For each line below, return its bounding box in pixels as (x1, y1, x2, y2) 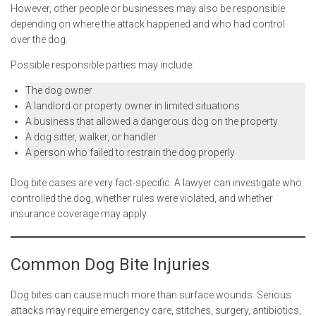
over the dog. (11, 33, 68, 45)
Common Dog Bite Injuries (11, 254, 209, 274)
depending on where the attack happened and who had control (11, 18, 285, 30)
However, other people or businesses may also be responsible (11, 2, 285, 14)
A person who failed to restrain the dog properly (25, 146, 235, 158)
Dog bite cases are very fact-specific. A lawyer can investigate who (11, 176, 302, 188)
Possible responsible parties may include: (11, 59, 194, 71)
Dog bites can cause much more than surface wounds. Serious (11, 288, 291, 300)
